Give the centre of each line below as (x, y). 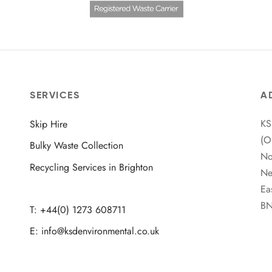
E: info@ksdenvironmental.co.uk (94, 231)
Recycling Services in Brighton (91, 167)
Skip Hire (49, 124)
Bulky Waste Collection (76, 146)
